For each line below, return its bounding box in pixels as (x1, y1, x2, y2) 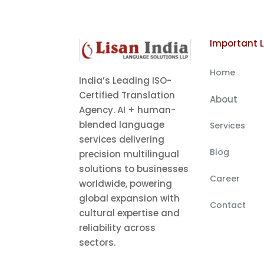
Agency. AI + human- (79, 104, 176, 117)
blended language (79, 118, 165, 131)
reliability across (79, 222, 156, 235)
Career (209, 172, 240, 184)
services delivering (79, 133, 165, 146)
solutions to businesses (79, 163, 189, 176)
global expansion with (79, 192, 180, 205)
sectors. (79, 236, 116, 249)
